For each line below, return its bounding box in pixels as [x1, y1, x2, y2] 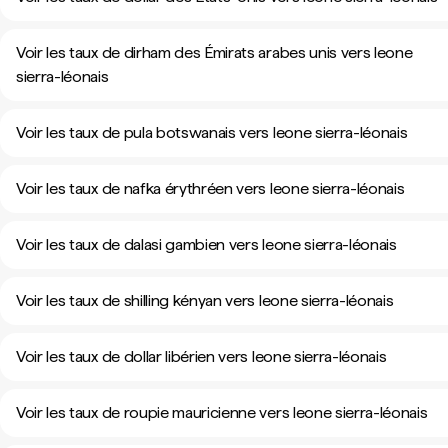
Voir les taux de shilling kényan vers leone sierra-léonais [16, 291, 394, 310]
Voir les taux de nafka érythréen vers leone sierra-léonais [16, 179, 405, 198]
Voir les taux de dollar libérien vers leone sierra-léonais [16, 347, 387, 366]
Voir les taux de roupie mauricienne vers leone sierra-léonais [16, 403, 428, 422]
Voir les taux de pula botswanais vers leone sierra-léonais [16, 123, 408, 142]
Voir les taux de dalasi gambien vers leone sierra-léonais [16, 235, 397, 254]
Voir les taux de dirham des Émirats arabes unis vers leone [16, 43, 413, 62]
